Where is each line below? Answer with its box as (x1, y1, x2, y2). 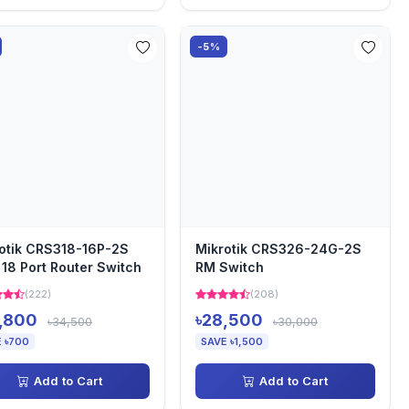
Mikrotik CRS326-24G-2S (195, 241, 362, 257)
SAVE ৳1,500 (201, 335, 263, 348)
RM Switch (195, 259, 264, 275)
